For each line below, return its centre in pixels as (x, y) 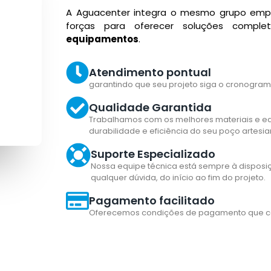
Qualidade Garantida (150, 107)
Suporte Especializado (153, 154)
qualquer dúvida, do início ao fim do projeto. (178, 177)
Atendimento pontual (150, 72)
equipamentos (102, 39)
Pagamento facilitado (152, 200)
